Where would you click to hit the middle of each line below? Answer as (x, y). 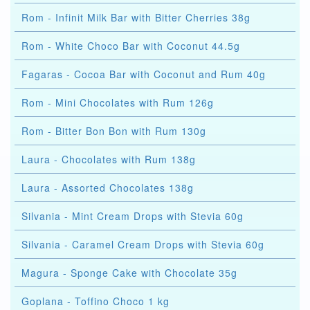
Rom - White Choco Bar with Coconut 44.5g (131, 46)
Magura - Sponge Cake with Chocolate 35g (129, 273)
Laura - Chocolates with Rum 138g (109, 159)
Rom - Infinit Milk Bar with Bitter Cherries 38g (136, 17)
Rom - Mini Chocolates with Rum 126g (118, 102)
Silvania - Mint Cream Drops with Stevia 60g (133, 216)
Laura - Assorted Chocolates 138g (108, 188)
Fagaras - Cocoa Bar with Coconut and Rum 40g (144, 74)
